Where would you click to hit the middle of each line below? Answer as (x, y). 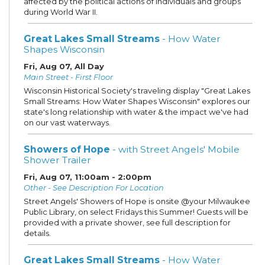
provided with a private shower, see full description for (127, 222)
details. (37, 233)
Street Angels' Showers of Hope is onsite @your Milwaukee (137, 201)
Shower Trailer (57, 160)
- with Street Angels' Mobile (175, 149)
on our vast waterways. (67, 122)
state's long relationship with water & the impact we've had (136, 112)
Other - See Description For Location (94, 187)
